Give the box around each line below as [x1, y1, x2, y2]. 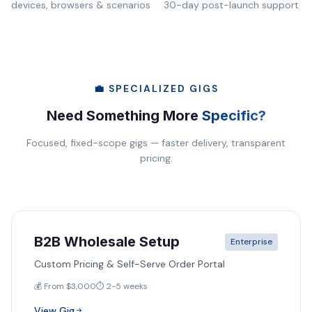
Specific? [201, 107, 266, 124]
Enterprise [231, 236, 272, 247]
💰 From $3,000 [34, 281, 96, 292]
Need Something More [46, 107, 202, 124]
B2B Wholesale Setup [34, 233, 180, 250]
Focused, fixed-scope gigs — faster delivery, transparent [26, 136, 286, 149]
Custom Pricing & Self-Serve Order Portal [34, 258, 225, 270]
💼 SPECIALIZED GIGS [93, 82, 219, 95]
